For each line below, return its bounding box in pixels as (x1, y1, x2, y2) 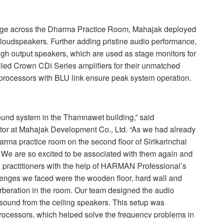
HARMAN (101, 160, 135, 171)
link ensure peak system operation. (70, 72, 191, 83)
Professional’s (135, 160, 186, 171)
